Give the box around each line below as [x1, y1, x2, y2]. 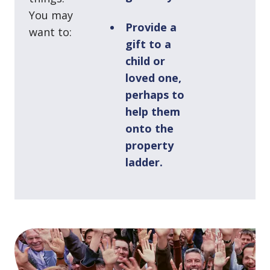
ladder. [125, 154, 163, 169]
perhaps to [125, 87, 184, 102]
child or [125, 53, 165, 68]
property [125, 137, 174, 152]
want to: [29, 24, 72, 39]
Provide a [125, 19, 177, 34]
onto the [125, 121, 174, 136]
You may [29, 7, 73, 22]
